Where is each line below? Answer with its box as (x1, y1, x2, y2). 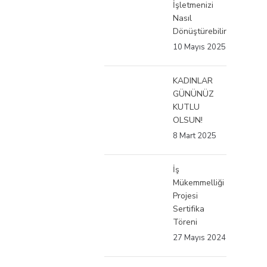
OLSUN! (173, 114, 203, 126)
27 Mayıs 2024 (173, 232, 226, 243)
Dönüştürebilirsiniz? (173, 25, 247, 37)
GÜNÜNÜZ (173, 88, 214, 100)
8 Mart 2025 (173, 130, 216, 141)
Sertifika (173, 203, 204, 215)
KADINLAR (173, 74, 213, 86)
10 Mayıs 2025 (173, 41, 226, 52)
